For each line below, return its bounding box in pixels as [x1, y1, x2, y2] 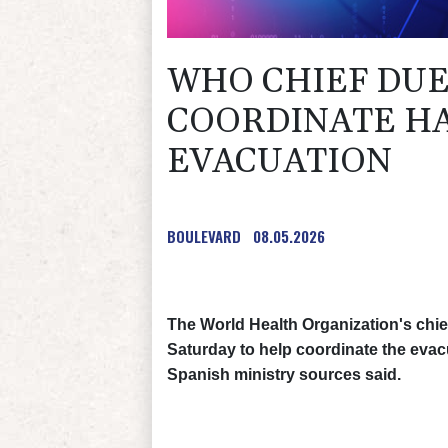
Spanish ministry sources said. [167, 365, 401, 383]
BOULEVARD [167, 224, 241, 247]
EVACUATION [167, 139, 392, 184]
